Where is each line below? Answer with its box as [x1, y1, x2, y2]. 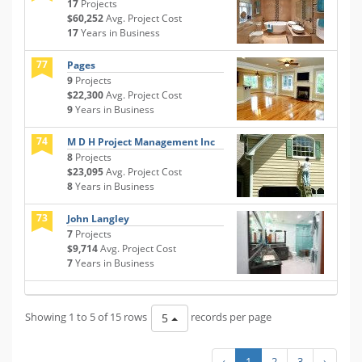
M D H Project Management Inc [67, 135, 215, 149]
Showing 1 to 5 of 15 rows [25, 309, 147, 324]
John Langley [67, 212, 129, 225]
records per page [188, 309, 271, 324]
